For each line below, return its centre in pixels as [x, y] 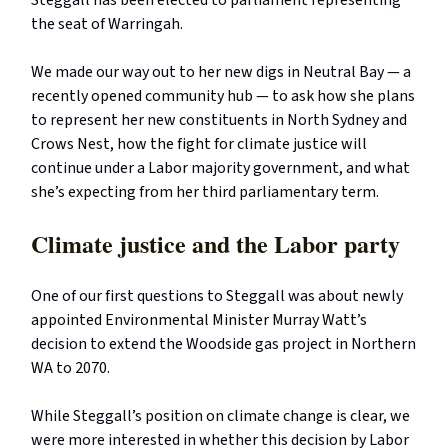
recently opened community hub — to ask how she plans [223, 96]
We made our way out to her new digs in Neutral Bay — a [221, 72]
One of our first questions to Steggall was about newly [217, 296]
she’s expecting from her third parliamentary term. [205, 192]
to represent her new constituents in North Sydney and [219, 120]
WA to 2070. [72, 368]
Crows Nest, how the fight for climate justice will [199, 144]
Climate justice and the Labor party [215, 244]
